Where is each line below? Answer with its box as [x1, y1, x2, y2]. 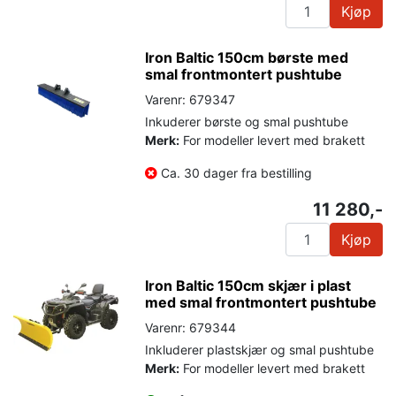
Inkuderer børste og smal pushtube [145, 113, 349, 129]
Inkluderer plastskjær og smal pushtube [145, 341, 375, 357]
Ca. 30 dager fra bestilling [157, 164, 313, 180]
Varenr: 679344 [145, 319, 237, 335]
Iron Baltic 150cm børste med [145, 48, 349, 66]
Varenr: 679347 [145, 91, 236, 107]
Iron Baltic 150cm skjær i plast [145, 276, 352, 294]
